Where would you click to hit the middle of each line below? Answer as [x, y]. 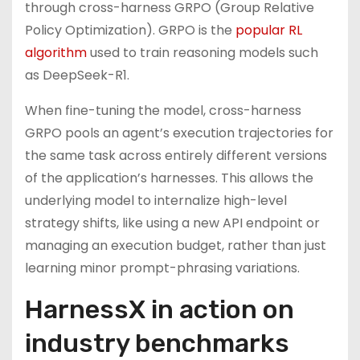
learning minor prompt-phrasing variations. [162, 268]
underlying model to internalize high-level [156, 200]
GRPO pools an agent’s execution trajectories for [179, 133]
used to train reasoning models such [202, 53]
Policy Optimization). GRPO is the [130, 30]
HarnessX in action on [160, 309]
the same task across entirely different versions [176, 155]
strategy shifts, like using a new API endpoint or [172, 223]
